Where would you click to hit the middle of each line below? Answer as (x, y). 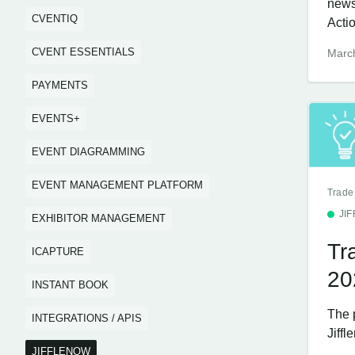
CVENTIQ (55, 19)
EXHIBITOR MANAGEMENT (99, 218)
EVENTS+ (56, 118)
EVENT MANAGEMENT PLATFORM (117, 185)
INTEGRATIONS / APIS (87, 318)
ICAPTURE (58, 252)
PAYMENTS (60, 85)
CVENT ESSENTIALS (83, 52)
